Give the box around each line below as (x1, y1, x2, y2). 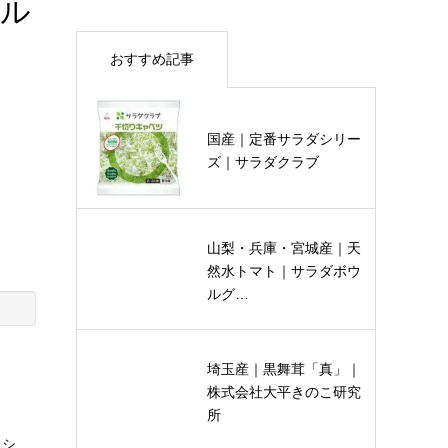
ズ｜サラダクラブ (207, 153, 319, 170)
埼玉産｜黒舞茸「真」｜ (207, 361, 361, 377)
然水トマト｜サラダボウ (207, 263, 361, 279)
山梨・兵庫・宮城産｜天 (207, 240, 361, 256)
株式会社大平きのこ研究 (207, 384, 361, 400)
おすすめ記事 (109, 51, 194, 67)
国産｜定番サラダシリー (207, 130, 361, 147)
